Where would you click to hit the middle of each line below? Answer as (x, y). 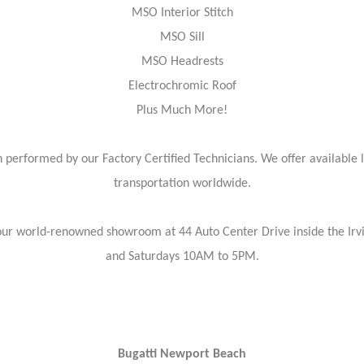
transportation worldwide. (182, 184)
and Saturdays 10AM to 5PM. (182, 257)
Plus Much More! (182, 110)
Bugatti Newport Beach (182, 354)
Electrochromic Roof (182, 86)
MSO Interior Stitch (182, 13)
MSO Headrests (182, 62)
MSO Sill (182, 37)
